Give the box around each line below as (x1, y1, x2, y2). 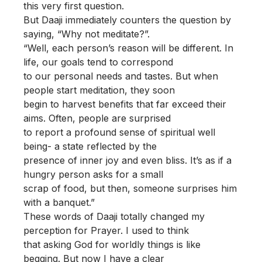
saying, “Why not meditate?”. (23, 28, 150, 40)
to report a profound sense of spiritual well (23, 126, 215, 138)
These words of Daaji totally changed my (23, 211, 205, 222)
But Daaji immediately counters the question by (23, 14, 231, 26)
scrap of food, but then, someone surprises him (23, 182, 237, 194)
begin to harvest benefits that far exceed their (23, 98, 226, 110)
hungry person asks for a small (23, 168, 163, 180)
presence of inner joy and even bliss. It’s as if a (23, 154, 232, 166)
